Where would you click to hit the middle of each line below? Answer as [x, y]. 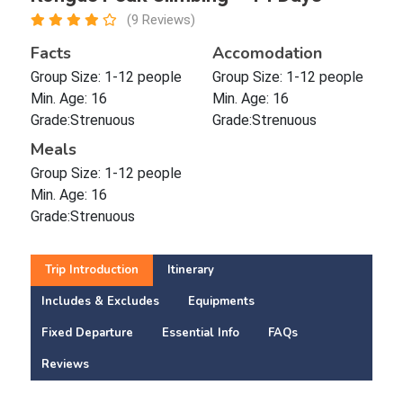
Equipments [221, 301]
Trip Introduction [91, 270]
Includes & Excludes [100, 301]
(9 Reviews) [161, 20]
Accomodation [267, 53]
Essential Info [200, 333]
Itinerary [190, 270]
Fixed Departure [87, 333]
